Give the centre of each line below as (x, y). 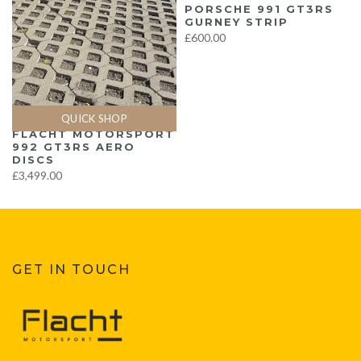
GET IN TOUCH (71, 270)
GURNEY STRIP (237, 22)
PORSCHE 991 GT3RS (259, 9)
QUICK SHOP (94, 119)
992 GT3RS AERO (74, 147)
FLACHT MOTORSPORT (93, 134)
